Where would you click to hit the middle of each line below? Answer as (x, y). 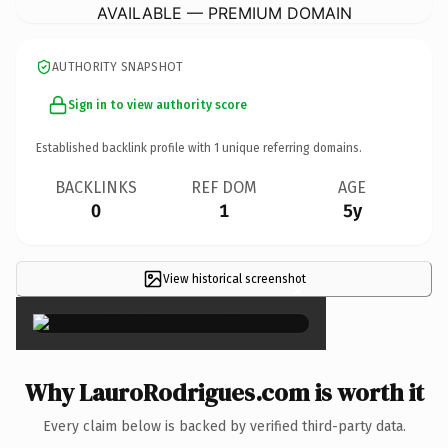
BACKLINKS (96, 187)
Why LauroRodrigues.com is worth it (224, 392)
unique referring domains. (290, 147)
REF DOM (224, 187)
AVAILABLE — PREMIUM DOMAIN (224, 12)
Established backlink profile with (125, 147)
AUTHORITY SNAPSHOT (118, 66)
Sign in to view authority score (157, 104)
